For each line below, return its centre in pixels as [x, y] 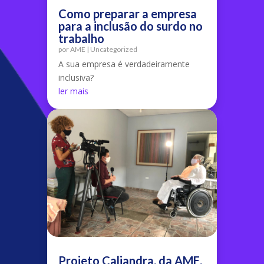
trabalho [81, 38]
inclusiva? [76, 77]
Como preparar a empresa [128, 14]
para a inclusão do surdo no [131, 26]
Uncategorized [114, 49]
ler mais [73, 91]
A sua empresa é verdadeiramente [124, 64]
